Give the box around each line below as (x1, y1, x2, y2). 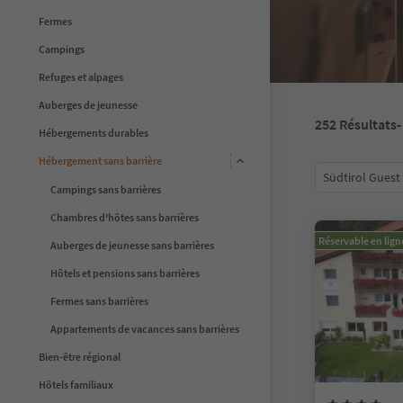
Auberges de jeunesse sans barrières (50, 237, 214, 252)
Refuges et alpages (39, 69, 123, 84)
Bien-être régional (39, 349, 121, 363)
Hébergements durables (39, 125, 148, 139)
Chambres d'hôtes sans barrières (50, 210, 199, 224)
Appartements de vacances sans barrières (50, 321, 239, 336)
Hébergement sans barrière (39, 154, 162, 168)
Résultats (339, 115, 397, 133)
